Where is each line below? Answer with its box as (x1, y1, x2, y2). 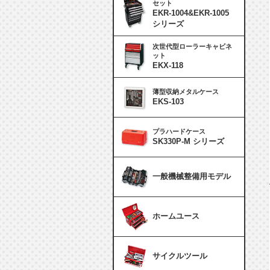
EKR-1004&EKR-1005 (152, 8, 229, 17)
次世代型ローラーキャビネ (152, 43, 232, 50)
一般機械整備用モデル (152, 172, 231, 181)
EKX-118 (152, 61, 183, 70)
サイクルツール (152, 251, 207, 260)
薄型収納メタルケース (152, 88, 219, 95)
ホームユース (152, 212, 199, 221)
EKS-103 (152, 97, 184, 106)
